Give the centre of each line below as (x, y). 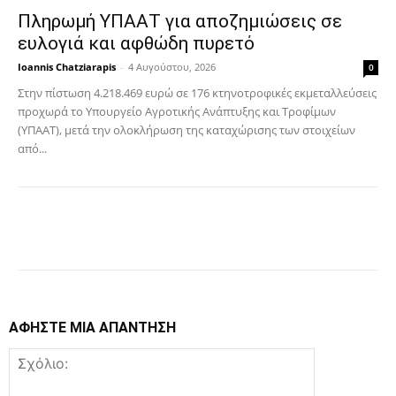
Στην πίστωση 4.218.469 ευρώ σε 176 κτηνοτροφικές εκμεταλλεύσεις (197, 93)
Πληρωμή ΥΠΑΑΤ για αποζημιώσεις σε (180, 22)
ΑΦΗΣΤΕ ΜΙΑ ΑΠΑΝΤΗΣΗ (92, 328)
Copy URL (197, 232)
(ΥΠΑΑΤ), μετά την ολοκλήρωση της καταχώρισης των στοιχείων (187, 130)
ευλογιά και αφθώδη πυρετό (136, 44)
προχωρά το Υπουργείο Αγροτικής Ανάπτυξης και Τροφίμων (177, 112)
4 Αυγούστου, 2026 (172, 67)
